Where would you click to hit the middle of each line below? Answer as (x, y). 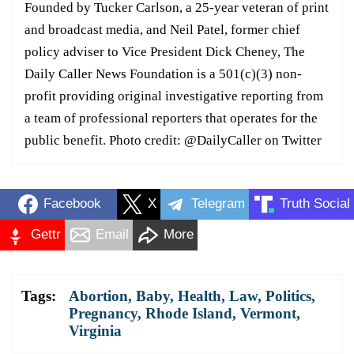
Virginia (95, 330)
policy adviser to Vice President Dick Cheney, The (165, 51)
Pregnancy (103, 313)
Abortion (98, 296)
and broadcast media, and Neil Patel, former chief (162, 29)
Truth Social (315, 204)
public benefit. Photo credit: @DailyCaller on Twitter (173, 140)
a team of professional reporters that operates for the (171, 118)
